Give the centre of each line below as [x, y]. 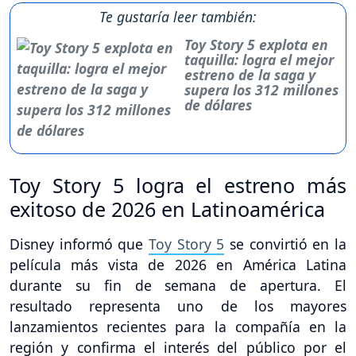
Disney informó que [79, 244]
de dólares [219, 104]
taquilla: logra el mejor [259, 59]
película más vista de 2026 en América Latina [178, 264]
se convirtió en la [286, 244]
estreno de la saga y [250, 74]
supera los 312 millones [262, 89]
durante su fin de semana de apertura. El [178, 285]
